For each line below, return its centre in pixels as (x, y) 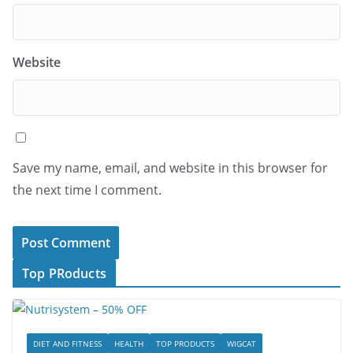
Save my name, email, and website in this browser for (170, 168)
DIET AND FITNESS (67, 344)
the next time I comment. (87, 190)
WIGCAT (242, 344)
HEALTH (129, 344)
